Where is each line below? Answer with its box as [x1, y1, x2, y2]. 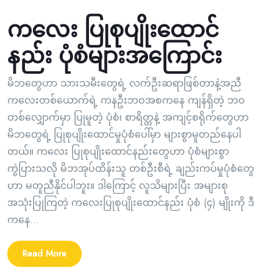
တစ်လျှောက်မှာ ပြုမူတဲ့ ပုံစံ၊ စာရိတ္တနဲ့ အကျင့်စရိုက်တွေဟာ [7, 110, 249, 125]
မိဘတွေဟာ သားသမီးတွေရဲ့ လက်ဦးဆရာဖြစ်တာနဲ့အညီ [7, 76, 241, 91]
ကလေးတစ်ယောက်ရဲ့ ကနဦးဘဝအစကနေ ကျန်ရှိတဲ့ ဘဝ [7, 93, 245, 108]
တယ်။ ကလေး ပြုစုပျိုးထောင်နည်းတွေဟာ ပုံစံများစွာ [7, 144, 229, 159]
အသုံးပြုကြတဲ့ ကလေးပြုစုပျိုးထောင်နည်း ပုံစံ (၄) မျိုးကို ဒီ [7, 196, 254, 210]
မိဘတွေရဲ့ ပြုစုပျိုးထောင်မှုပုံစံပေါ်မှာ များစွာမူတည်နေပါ [7, 127, 241, 142]
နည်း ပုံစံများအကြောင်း [7, 40, 229, 73]
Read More [23, 247, 66, 261]
